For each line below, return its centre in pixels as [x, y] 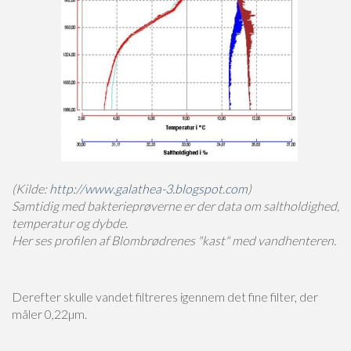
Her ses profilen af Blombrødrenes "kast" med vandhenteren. [174, 240]
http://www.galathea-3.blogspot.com [148, 188]
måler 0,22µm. [49, 314]
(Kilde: [31, 188]
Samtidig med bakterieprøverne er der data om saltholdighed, [175, 206]
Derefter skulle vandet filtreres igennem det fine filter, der [165, 297]
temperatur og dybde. [70, 223]
